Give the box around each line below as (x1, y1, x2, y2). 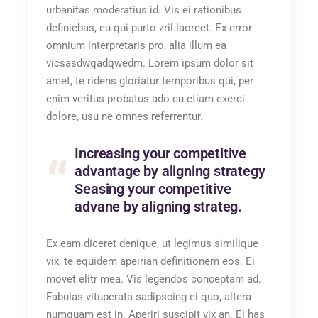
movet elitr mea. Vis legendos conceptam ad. (46, 272, 262, 285)
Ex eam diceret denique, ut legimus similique (46, 236, 259, 250)
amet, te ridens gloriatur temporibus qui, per (46, 74, 254, 87)
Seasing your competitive (75, 180, 231, 197)
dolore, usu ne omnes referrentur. (46, 109, 204, 123)
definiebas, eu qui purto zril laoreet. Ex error (46, 21, 253, 34)
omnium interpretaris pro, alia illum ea (46, 38, 227, 52)
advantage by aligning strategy (75, 162, 265, 180)
